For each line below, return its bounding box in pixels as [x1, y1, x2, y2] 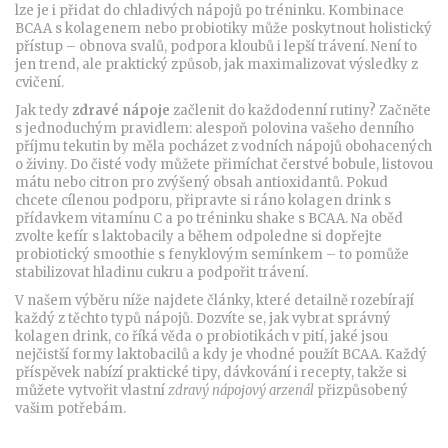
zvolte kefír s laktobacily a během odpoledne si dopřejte [15, 228, 382, 245]
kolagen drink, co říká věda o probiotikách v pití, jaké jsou [15, 328, 388, 345]
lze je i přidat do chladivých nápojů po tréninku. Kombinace [15, 2, 404, 19]
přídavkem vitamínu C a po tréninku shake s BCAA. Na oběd [15, 210, 403, 227]
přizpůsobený [314, 382, 408, 399]
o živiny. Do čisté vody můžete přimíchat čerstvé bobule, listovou [15, 156, 433, 173]
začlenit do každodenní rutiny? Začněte [170, 102, 431, 119]
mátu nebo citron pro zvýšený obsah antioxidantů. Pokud [15, 174, 388, 191]
